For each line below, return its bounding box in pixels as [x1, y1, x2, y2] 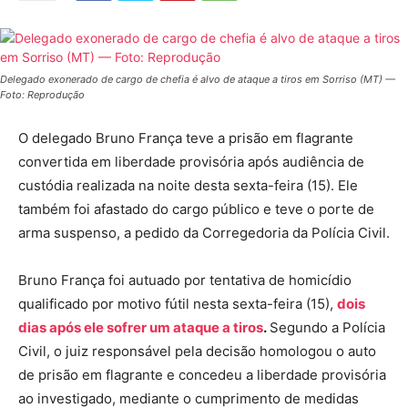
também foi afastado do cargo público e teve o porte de [18, 199, 374, 218]
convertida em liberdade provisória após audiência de [18, 152, 364, 170]
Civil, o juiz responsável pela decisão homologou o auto [18, 342, 376, 360]
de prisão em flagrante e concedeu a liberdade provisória [18, 365, 386, 383]
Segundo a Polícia [270, 318, 385, 336]
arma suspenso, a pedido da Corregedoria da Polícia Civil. [18, 223, 390, 241]
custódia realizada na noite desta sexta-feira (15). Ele [18, 176, 358, 194]
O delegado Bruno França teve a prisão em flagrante [18, 128, 353, 147]
